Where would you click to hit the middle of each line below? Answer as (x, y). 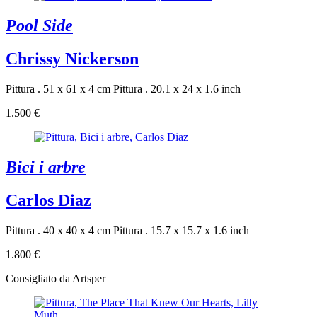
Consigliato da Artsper (56, 278)
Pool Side (39, 26)
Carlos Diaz (48, 200)
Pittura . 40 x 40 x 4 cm (58, 230)
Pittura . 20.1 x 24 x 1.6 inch (177, 89)
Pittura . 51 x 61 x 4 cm (58, 89)
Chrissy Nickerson (72, 59)
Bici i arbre (46, 167)
